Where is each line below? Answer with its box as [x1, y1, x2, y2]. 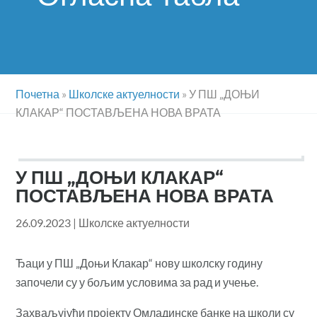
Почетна [16, 86, 60, 100]
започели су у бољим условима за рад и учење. [16, 275, 259, 289]
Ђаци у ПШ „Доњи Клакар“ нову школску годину [16, 255, 263, 270]
